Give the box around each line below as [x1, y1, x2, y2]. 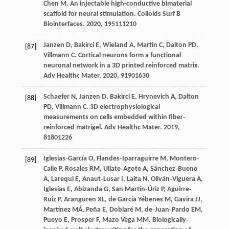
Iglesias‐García [43, 155, 87, 163]
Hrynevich [138, 93, 169, 101]
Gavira [174, 196, 194, 204]
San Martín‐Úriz [111, 186, 159, 194]
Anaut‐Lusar [82, 175, 120, 184]
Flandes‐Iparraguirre [96, 155, 158, 163]
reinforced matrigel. [43, 124, 104, 132]
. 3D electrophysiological [86, 103, 160, 111]
